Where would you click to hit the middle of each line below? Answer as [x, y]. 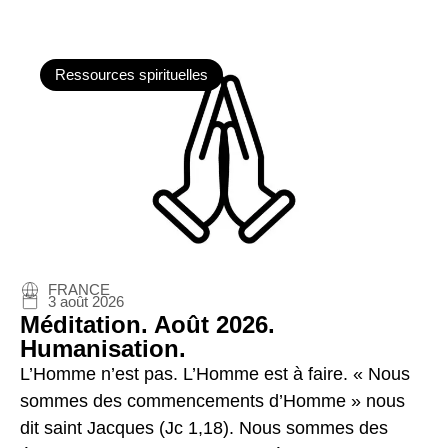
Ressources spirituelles [131, 75]
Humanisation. [103, 349]
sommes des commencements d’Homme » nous [212, 401]
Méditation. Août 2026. [147, 325]
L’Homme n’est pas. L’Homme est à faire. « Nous [215, 374]
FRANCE [79, 290]
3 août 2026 [86, 302]
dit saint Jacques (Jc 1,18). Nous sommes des [204, 428]
